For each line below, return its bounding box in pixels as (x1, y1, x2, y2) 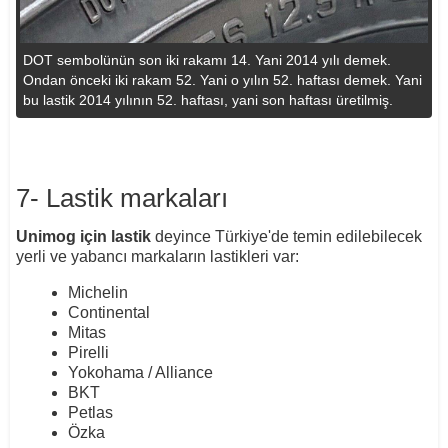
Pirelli (67, 343, 109, 361)
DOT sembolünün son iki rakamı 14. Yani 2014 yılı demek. (22, 51, 391, 68)
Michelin (67, 283, 128, 301)
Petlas (67, 403, 113, 421)
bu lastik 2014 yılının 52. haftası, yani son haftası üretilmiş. (22, 91, 393, 108)
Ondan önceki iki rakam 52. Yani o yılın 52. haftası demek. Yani (22, 71, 422, 88)
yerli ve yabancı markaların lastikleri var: (15, 247, 299, 265)
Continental (67, 303, 150, 321)
